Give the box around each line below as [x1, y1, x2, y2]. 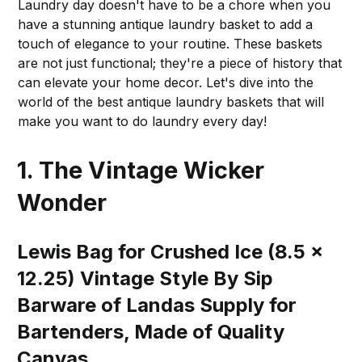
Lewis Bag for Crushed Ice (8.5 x [17, 239, 324, 263]
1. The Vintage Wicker [17, 155, 265, 184]
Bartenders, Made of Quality [17, 319, 285, 343]
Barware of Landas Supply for [17, 293, 297, 317]
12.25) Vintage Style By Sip [17, 266, 274, 290]
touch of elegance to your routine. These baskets [18, 35, 323, 52]
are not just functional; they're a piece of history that [18, 54, 343, 71]
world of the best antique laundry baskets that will [18, 93, 325, 110]
